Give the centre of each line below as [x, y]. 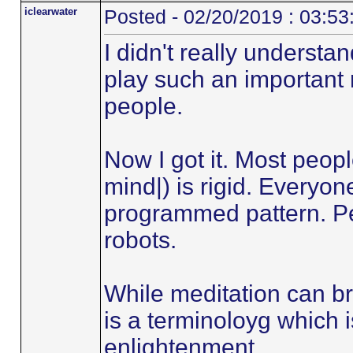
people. [143, 106]
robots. [140, 240]
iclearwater [50, 11]
